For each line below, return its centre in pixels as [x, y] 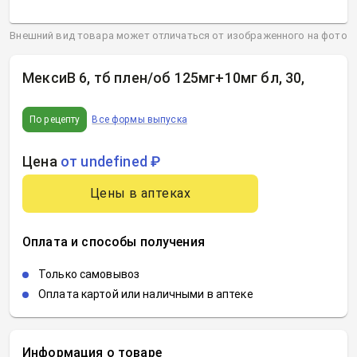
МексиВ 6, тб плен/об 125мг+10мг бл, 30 [162, 78]
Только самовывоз [89, 274]
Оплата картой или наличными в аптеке [146, 294]
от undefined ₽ [110, 161]
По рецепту [55, 119]
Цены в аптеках [140, 193]
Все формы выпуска [139, 119]
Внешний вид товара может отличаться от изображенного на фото [178, 35]
